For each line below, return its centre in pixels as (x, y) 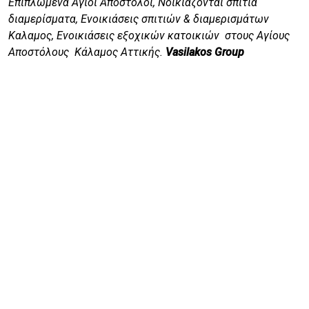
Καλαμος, (31, 36)
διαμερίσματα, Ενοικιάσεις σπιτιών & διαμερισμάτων (139, 19)
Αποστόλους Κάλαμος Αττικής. (86, 52)
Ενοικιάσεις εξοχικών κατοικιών (138, 36)
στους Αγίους (256, 36)
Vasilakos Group (206, 52)
